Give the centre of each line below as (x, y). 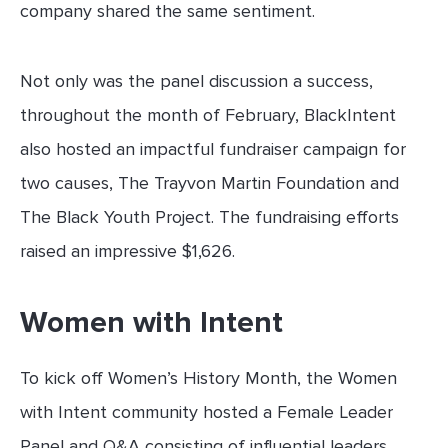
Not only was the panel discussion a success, (196, 81)
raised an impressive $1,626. (127, 251)
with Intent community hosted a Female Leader (206, 412)
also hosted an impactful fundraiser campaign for (213, 149)
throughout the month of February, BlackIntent (208, 115)
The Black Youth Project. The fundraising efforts (209, 217)
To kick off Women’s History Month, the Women (208, 378)
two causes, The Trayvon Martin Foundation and (209, 183)
